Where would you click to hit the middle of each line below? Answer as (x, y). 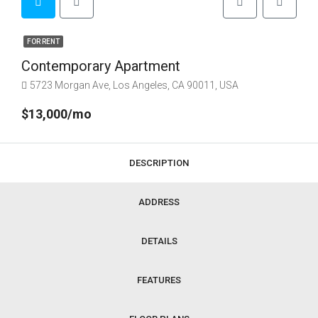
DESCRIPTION (159, 163)
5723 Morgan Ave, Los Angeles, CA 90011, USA (134, 85)
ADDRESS (159, 202)
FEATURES (159, 280)
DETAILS (159, 241)
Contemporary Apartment (101, 66)
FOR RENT (43, 42)
